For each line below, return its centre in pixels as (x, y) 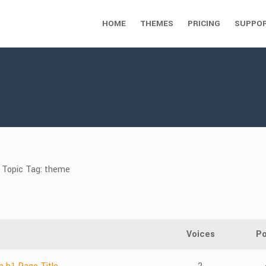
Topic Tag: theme (36, 170)
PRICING (204, 23)
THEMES (157, 23)
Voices (200, 234)
